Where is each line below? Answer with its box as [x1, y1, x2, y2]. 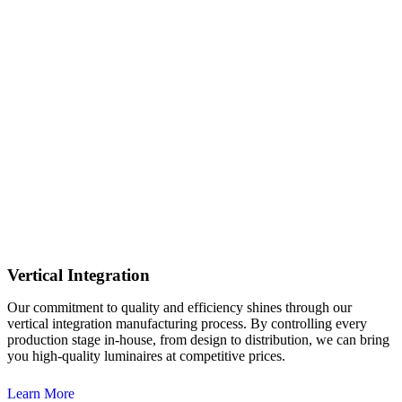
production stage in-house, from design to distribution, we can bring [7, 332, 389, 347]
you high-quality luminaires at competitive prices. [7, 348, 285, 363]
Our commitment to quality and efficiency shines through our [7, 300, 352, 315]
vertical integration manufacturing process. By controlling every [7, 316, 367, 331]
